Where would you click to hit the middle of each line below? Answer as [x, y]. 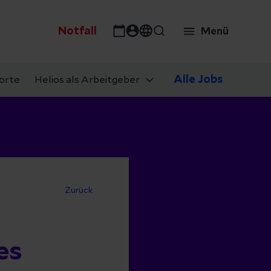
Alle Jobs [198, 80]
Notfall [77, 31]
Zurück [79, 191]
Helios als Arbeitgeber [87, 80]
